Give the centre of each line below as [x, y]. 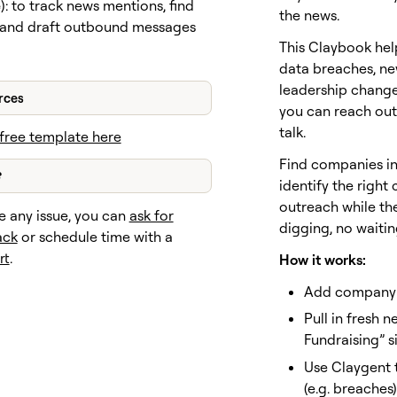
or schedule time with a [95, 236]
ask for [151, 215]
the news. [310, 15]
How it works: [323, 260]
